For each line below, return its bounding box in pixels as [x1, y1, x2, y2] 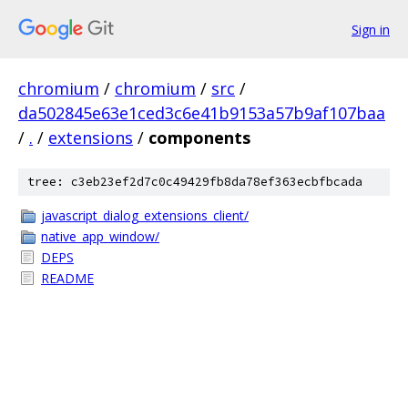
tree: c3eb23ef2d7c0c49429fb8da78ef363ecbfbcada [27, 174, 362, 189]
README [41, 270, 94, 287]
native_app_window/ [41, 228, 159, 245]
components [148, 127, 250, 148]
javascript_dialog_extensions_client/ [41, 207, 249, 224]
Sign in [352, 20, 390, 38]
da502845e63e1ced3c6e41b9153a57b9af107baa [18, 102, 385, 124]
